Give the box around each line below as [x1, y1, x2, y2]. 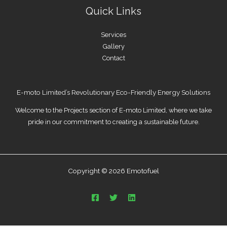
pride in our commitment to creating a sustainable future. [27, 118, 200, 126]
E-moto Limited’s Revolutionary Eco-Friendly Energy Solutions [17, 88, 210, 96]
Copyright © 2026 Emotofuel [68, 167, 159, 175]
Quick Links [86, 5, 141, 18]
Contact [102, 54, 125, 62]
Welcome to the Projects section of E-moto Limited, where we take [15, 106, 212, 114]
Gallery [102, 43, 125, 51]
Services [101, 31, 126, 39]
